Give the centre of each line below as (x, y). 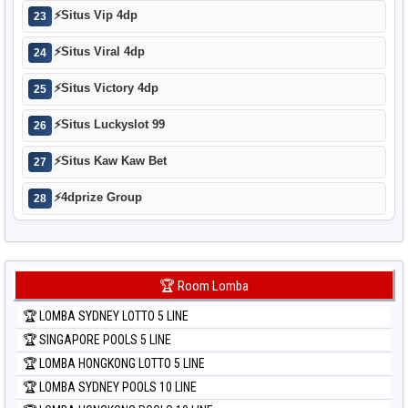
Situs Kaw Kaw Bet (114, 161)
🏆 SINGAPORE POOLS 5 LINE (97, 340)
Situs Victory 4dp (110, 88)
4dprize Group (102, 198)
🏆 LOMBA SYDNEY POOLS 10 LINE (110, 388)
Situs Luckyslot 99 (113, 125)
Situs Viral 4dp (103, 52)
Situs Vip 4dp (99, 15)
